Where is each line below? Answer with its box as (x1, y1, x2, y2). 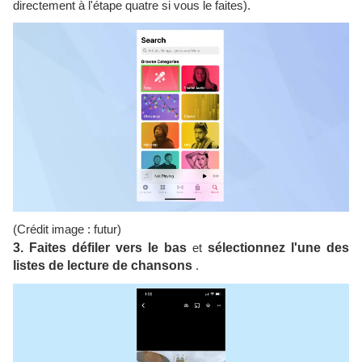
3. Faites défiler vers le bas (13, 241, 187, 255)
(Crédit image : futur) (13, 222, 121, 236)
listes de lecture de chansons (13, 259, 192, 272)
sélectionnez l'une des (208, 241, 349, 255)
